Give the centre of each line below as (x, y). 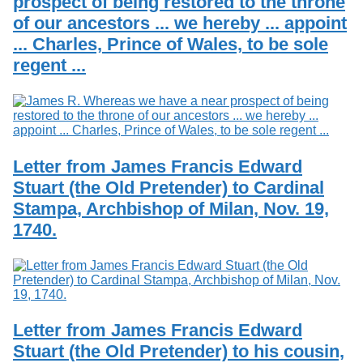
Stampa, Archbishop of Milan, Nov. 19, (171, 208)
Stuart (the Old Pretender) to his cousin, (179, 351)
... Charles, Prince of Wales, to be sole (171, 45)
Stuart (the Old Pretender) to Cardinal (169, 187)
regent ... (49, 66)
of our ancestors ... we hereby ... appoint (180, 23)
